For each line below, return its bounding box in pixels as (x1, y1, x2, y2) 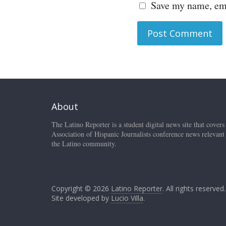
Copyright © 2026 (51, 184, 111, 193)
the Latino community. (51, 139, 117, 148)
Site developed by (51, 193, 111, 203)
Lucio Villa (111, 193, 143, 203)
